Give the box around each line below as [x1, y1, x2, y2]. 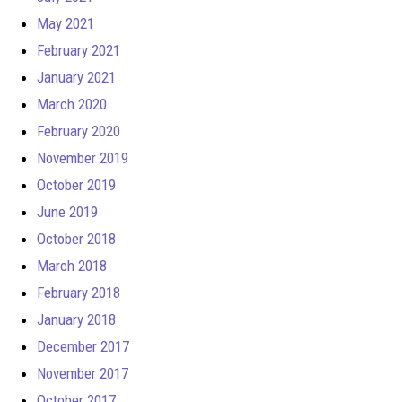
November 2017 [37, 363, 128, 382]
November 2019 [37, 148, 128, 167]
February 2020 [37, 121, 120, 140]
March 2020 [37, 94, 107, 113]
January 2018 [37, 310, 116, 328]
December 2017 [37, 336, 129, 355]
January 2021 [37, 67, 116, 86]
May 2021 [37, 13, 94, 32]
